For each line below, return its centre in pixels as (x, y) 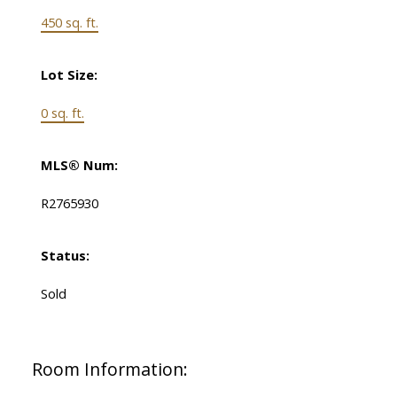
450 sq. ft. (69, 23)
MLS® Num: (79, 165)
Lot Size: (69, 75)
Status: (65, 256)
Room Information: (109, 370)
